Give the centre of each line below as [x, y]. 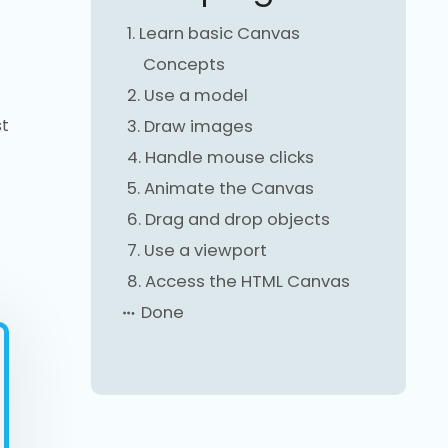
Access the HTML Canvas [247, 282]
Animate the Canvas [228, 189]
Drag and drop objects [237, 220]
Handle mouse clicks [229, 158]
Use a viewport [205, 251]
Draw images [198, 127]
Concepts [183, 65]
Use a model [195, 96]
